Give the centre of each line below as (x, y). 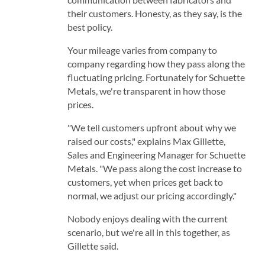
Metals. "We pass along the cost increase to (154, 168)
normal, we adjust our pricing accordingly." (152, 195)
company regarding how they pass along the (156, 63)
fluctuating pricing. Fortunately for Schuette (156, 77)
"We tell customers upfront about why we (151, 127)
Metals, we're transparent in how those (146, 91)
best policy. (90, 27)
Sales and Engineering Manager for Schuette (156, 154)
